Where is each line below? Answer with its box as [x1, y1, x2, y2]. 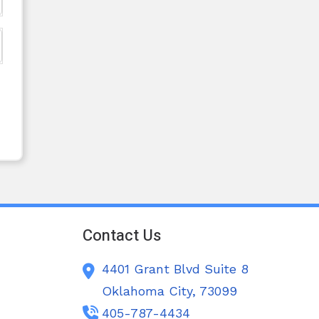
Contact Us [83, 224, 162, 248]
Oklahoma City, [102, 283, 200, 299]
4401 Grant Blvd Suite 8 [102, 261, 249, 277]
